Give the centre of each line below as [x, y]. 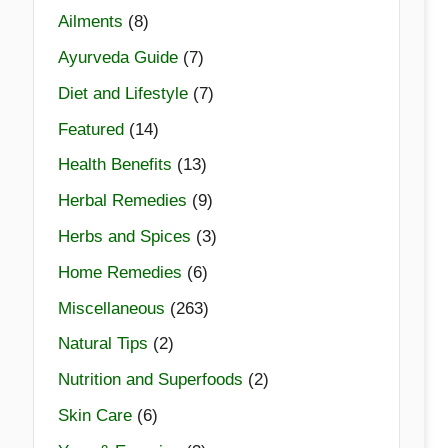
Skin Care [94, 415]
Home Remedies [119, 272]
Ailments [90, 22]
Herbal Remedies [122, 201]
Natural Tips [102, 344]
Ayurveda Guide [117, 58]
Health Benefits [114, 165]
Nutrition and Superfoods [150, 380]
